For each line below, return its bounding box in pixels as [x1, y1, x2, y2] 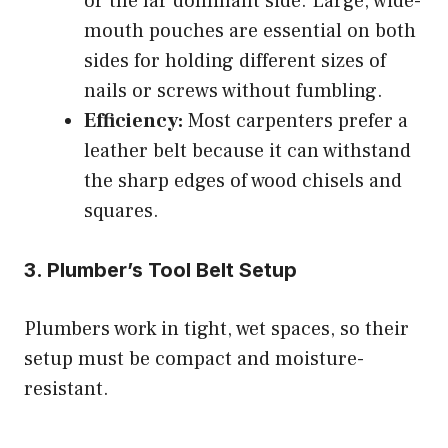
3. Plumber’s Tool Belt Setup [24, 257, 297, 282]
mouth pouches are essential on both [84, 17, 416, 44]
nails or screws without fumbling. [84, 77, 383, 104]
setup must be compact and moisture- [24, 345, 364, 372]
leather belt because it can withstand [84, 137, 411, 164]
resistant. [24, 375, 109, 402]
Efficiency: [84, 107, 183, 134]
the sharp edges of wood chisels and [84, 167, 402, 194]
